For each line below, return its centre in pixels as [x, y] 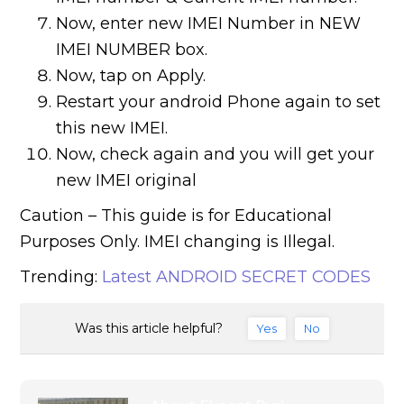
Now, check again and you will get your [216, 155]
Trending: [61, 277]
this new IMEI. [112, 129]
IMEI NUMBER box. [132, 50]
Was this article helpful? [148, 328]
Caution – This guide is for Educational [176, 216]
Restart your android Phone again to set [219, 102]
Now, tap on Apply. [131, 76]
